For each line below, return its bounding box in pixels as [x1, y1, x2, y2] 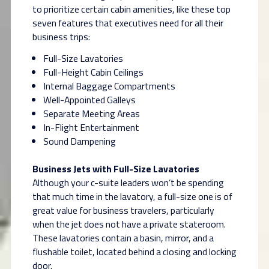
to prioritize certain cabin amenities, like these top [32, 1, 231, 16]
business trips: [32, 29, 90, 44]
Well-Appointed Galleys [43, 92, 136, 107]
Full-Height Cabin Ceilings [43, 65, 144, 80]
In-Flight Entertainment [43, 120, 139, 135]
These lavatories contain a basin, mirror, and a [32, 231, 214, 246]
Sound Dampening [43, 134, 116, 149]
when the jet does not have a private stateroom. [32, 217, 226, 232]
